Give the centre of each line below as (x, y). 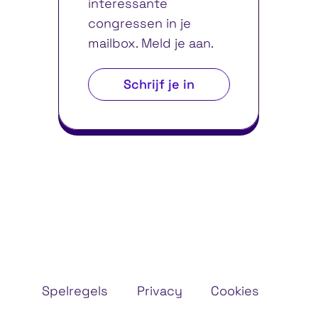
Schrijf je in (159, 84)
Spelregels (75, 291)
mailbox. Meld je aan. (150, 43)
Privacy (159, 291)
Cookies (235, 291)
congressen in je (139, 23)
